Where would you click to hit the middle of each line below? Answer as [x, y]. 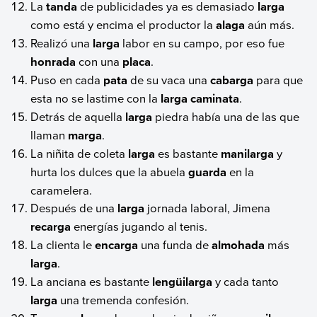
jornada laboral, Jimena [208, 208]
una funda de [175, 245]
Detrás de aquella [78, 117]
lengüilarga [183, 282]
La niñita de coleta [80, 154]
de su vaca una [169, 80]
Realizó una [62, 43]
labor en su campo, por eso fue [202, 43]
